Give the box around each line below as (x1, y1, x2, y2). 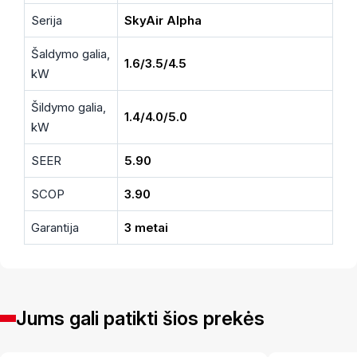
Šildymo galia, (31, 99, 106, 115)
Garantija (31, 219, 79, 235)
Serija (31, 12, 62, 28)
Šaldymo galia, (31, 45, 110, 61)
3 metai (124, 219, 168, 235)
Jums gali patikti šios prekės (16, 306, 265, 330)
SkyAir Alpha (124, 12, 202, 28)
